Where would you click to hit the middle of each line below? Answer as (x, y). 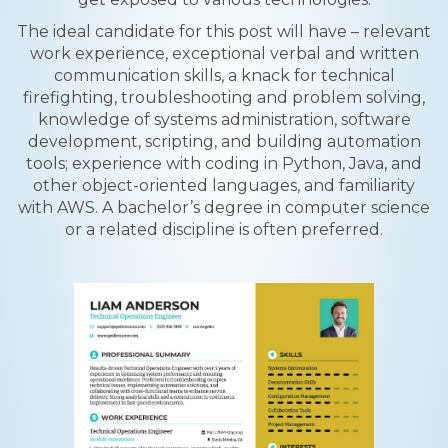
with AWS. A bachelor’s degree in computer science (224, 207)
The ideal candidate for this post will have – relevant (224, 31)
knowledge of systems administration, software (224, 119)
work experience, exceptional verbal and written (224, 53)
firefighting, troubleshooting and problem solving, (224, 97)
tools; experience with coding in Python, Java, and (224, 163)
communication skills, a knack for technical (224, 75)
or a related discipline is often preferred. (224, 229)
